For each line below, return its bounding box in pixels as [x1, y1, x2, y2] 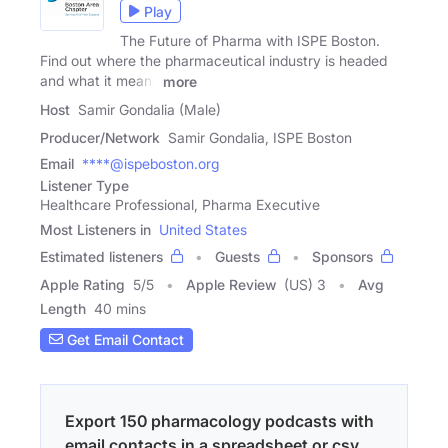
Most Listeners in [40, 220, 151, 238]
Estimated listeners [40, 247, 163, 265]
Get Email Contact [63, 331, 184, 349]
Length [40, 299, 86, 317]
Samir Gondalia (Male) [78, 100, 221, 118]
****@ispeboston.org [82, 154, 219, 172]
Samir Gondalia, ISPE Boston [168, 128, 352, 146]
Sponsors [312, 247, 373, 265]
